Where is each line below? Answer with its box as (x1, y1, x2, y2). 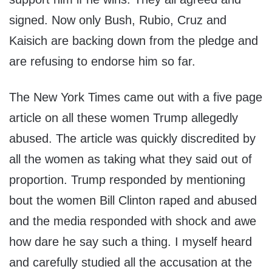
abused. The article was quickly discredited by (9, 132, 256, 146)
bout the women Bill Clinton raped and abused (9, 194, 257, 208)
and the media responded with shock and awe (9, 214, 256, 228)
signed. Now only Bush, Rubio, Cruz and (9, 13, 226, 27)
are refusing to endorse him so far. (9, 55, 195, 69)
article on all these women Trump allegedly (9, 111, 238, 125)
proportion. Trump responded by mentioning (9, 173, 245, 187)
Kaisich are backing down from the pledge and (9, 34, 258, 48)
